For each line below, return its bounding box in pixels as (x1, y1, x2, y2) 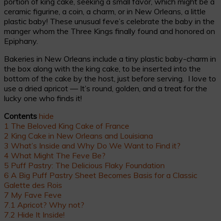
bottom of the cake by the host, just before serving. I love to (4, 73, 216, 83)
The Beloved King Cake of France (11, 120, 129, 131)
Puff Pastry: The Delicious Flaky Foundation (11, 160, 165, 170)
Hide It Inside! (17, 209, 65, 220)
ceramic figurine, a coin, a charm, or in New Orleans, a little (4, 6, 206, 16)
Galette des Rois (4, 180, 62, 190)
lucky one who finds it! (4, 93, 82, 103)
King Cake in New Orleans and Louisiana (11, 130, 153, 141)
